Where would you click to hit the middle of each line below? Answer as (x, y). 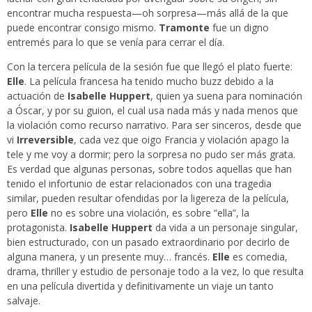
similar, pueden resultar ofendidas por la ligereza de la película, (148, 198)
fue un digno (239, 28)
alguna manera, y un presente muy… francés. (110, 257)
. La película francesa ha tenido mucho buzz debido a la (149, 81)
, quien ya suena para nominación (226, 96)
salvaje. (24, 301)
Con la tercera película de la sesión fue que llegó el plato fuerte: (150, 67)
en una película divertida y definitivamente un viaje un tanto (140, 286)
